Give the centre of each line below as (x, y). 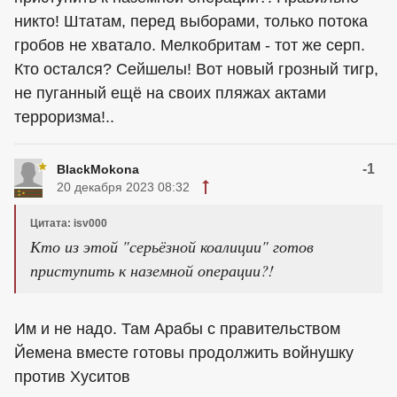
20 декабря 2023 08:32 (123, 187)
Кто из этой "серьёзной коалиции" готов (172, 247)
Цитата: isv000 (69, 224)
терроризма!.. (64, 117)
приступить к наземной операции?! (152, 271)
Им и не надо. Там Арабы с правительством (177, 329)
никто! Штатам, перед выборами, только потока (191, 22)
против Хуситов (72, 377)
